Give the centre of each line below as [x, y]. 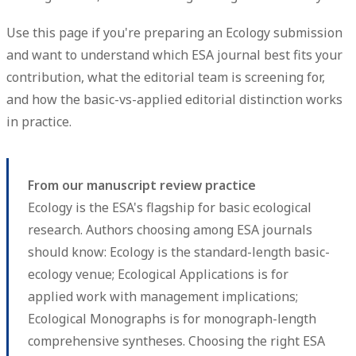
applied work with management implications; [163, 297]
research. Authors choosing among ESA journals [170, 230]
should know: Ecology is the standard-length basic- [179, 252]
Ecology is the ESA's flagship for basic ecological [170, 208]
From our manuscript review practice [142, 186]
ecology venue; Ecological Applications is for [158, 275]
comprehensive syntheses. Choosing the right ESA [176, 341]
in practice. [39, 122]
